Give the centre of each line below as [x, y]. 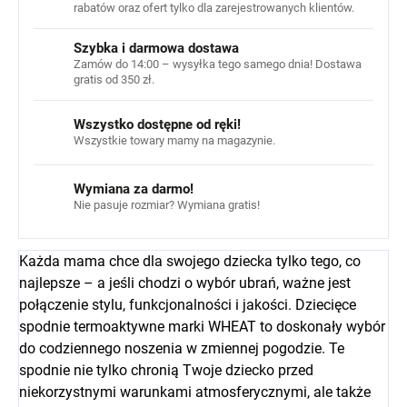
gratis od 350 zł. [114, 80]
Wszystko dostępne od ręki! [157, 124]
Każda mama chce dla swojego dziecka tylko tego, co [190, 262]
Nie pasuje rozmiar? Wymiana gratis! [167, 204]
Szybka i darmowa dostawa [156, 49]
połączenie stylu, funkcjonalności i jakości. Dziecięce [188, 305]
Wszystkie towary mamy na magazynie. [174, 140]
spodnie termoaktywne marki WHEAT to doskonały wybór [202, 327]
